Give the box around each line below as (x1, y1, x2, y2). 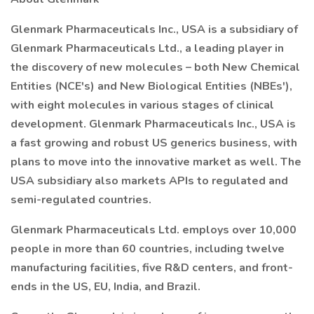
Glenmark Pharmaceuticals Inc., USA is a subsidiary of (11, 22, 298, 37)
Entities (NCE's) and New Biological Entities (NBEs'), (11, 78, 292, 94)
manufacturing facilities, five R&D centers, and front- (11, 260, 293, 275)
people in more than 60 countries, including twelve (11, 241, 285, 257)
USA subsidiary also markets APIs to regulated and (11, 173, 288, 189)
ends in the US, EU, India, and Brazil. (11, 279, 200, 294)
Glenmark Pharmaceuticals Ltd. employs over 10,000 (11, 222, 296, 238)
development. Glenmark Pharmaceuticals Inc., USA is (11, 116, 296, 132)
